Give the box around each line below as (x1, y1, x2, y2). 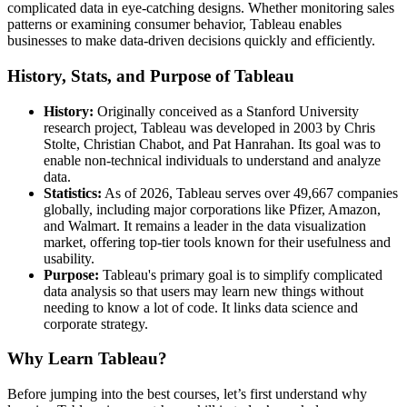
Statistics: (44, 184, 102, 201)
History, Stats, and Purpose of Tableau (7, 65, 294, 85)
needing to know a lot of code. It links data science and (44, 299, 358, 315)
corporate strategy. (44, 315, 148, 332)
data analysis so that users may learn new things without (44, 283, 363, 299)
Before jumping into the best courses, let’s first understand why (7, 386, 367, 402)
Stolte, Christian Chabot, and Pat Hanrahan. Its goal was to (44, 135, 381, 152)
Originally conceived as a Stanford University (94, 103, 359, 119)
